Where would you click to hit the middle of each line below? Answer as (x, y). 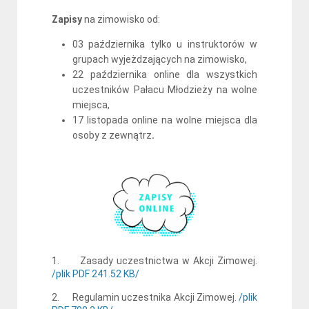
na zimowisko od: (121, 19)
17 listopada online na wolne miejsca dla (165, 120)
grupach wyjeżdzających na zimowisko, (160, 59)
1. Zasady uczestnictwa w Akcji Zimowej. (154, 260)
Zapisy (67, 19)
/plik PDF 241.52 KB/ (96, 273)
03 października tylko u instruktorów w (165, 44)
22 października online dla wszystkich (165, 74)
